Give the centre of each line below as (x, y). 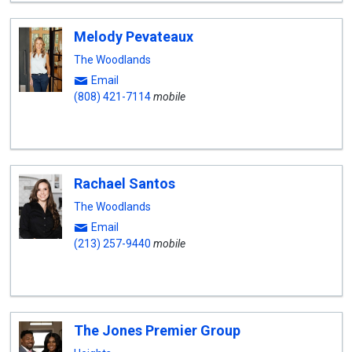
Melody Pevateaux (133, 37)
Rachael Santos (124, 183)
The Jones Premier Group (157, 330)
